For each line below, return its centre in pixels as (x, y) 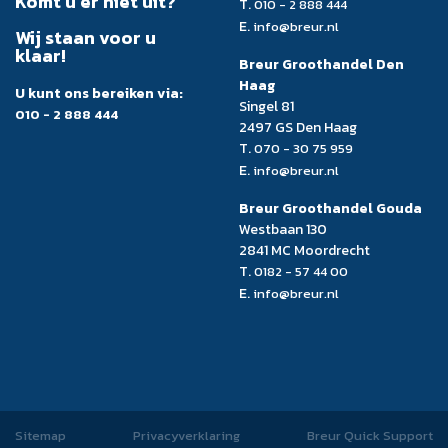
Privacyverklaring (186, 435)
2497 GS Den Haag (298, 127)
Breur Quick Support (370, 435)
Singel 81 (266, 106)
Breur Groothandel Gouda (330, 208)
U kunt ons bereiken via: (99, 93)
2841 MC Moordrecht (304, 250)
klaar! (40, 55)
